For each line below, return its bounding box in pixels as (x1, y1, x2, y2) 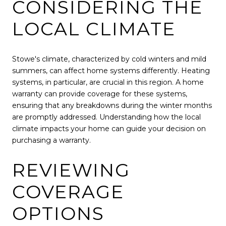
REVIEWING (12, 159, 130, 182)
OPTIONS (12, 202, 104, 225)
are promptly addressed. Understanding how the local (12, 112, 201, 122)
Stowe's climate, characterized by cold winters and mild (12, 54, 206, 64)
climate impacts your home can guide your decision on (12, 124, 206, 133)
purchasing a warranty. (12, 135, 91, 145)
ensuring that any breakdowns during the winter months (12, 100, 212, 110)
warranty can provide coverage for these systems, (12, 89, 187, 98)
